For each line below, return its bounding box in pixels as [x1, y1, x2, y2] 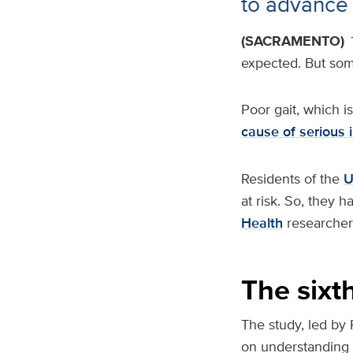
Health [240, 213, 283, 233]
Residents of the [240, 169, 340, 188]
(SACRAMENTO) [240, 31, 344, 51]
